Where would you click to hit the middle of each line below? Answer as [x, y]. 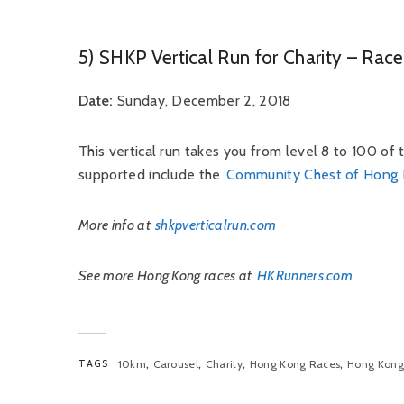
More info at [116, 225]
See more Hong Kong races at [167, 275]
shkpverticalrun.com [216, 225]
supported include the [152, 174]
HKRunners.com [305, 275]
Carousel [176, 364]
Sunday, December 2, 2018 [202, 101]
